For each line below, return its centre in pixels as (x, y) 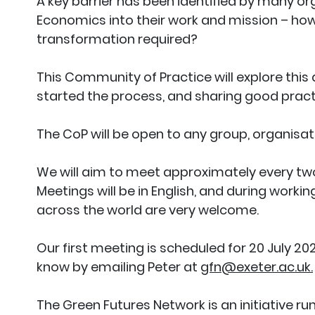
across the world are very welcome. (148, 210)
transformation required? (117, 39)
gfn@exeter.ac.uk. (257, 266)
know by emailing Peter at (118, 266)
